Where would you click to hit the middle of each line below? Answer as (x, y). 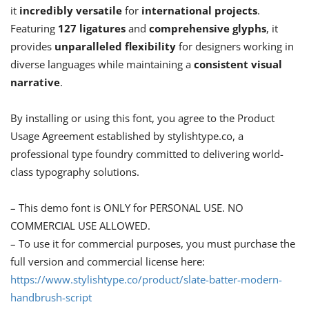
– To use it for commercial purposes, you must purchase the (153, 244)
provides (32, 47)
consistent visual (238, 64)
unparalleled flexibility (115, 47)
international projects (199, 11)
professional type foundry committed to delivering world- (147, 154)
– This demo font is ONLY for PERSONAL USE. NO (127, 208)
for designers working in (235, 47)
